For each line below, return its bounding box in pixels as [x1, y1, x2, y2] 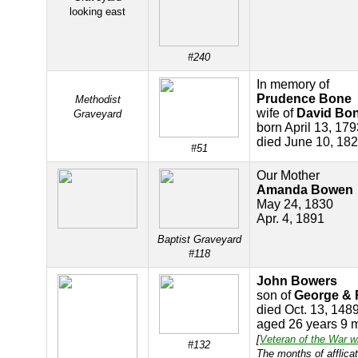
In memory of [257, 78, 329, 91]
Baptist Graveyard [157, 233, 241, 245]
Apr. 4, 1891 [257, 212, 324, 225]
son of [257, 288, 294, 302]
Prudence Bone [257, 92, 352, 105]
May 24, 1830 [257, 197, 333, 211]
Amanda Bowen [257, 183, 353, 197]
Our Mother [257, 169, 320, 182]
